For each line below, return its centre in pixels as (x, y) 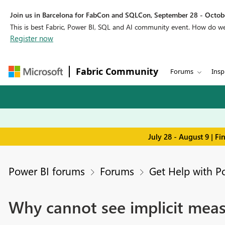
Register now (32, 38)
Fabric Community (117, 71)
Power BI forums (46, 171)
